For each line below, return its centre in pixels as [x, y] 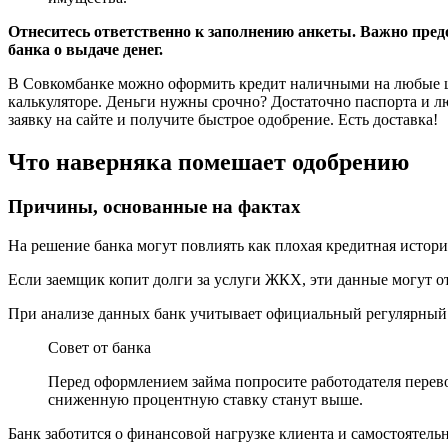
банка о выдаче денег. [85, 50]
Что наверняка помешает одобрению [208, 162]
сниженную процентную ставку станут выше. [205, 399]
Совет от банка [99, 347]
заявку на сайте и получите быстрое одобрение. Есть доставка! [223, 120]
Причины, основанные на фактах [154, 207]
